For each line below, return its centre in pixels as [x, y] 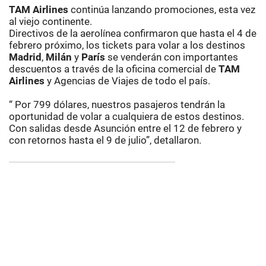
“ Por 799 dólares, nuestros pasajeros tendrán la [117, 104]
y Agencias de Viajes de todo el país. [127, 81]
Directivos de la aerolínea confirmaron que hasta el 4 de [133, 33]
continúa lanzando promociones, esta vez [162, 9]
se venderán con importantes [173, 57]
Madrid [25, 57]
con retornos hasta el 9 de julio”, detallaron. [105, 140]
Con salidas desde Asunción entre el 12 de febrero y [125, 128]
